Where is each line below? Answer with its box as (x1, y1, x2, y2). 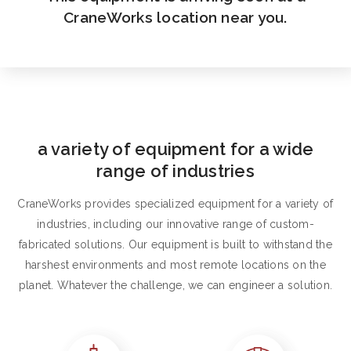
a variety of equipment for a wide (37, 139, 314, 159)
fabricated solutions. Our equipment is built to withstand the (19, 238, 332, 251)
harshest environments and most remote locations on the (24, 259, 327, 271)
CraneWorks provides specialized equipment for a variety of (17, 197, 334, 210)
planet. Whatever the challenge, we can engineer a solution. (18, 279, 333, 291)
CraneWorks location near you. (63, 9, 288, 26)
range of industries (96, 161, 255, 181)
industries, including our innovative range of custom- (37, 218, 314, 230)
